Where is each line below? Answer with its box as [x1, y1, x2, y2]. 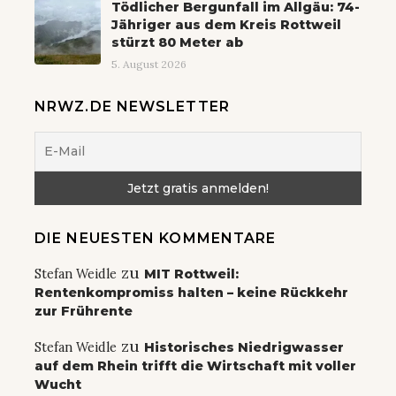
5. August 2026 [111, 57, 187, 71]
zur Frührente [34, 302, 133, 319]
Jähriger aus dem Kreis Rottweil [111, 16, 341, 33]
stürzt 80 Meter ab [111, 34, 243, 50]
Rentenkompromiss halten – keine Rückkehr [34, 284, 348, 301]
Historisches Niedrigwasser [144, 339, 344, 355]
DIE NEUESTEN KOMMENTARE [34, 229, 277, 247]
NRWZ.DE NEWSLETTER [34, 97, 230, 115]
